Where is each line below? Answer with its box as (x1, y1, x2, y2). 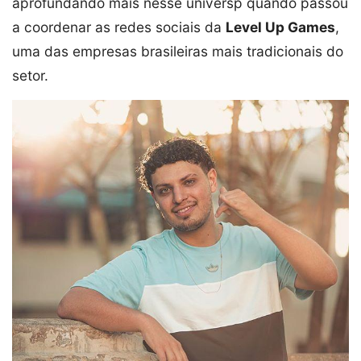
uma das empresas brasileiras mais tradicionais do (12, 43, 343, 60)
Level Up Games (226, 19, 335, 36)
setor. (12, 67, 48, 85)
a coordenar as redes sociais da (12, 19, 226, 36)
